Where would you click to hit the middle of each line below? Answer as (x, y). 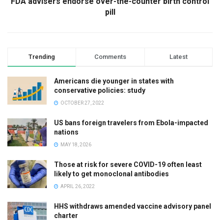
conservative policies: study (100, 90)
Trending (42, 56)
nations (66, 132)
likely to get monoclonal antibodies (111, 174)
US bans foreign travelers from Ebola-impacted (131, 123)
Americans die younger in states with (114, 81)
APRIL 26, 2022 (77, 186)
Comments (110, 56)
